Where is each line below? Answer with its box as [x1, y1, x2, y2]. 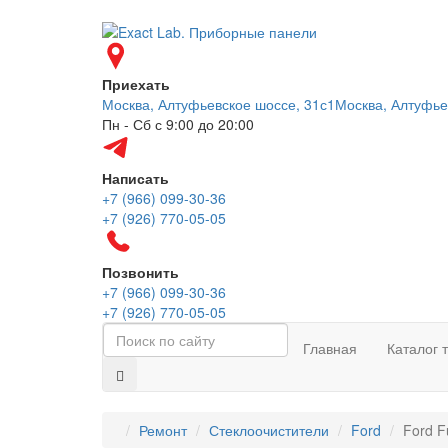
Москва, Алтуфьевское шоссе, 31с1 [102, 94, 335, 115]
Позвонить [102, 262, 179, 283]
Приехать [102, 74, 170, 95]
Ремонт [139, 420, 187, 441]
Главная [303, 338, 357, 359]
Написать [102, 168, 169, 189]
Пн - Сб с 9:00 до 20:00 [102, 114, 254, 135]
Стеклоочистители [209, 420, 329, 441]
